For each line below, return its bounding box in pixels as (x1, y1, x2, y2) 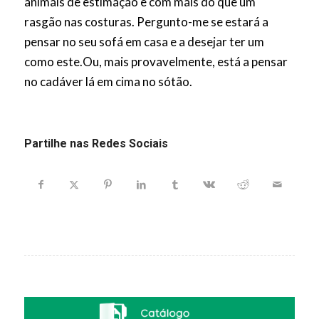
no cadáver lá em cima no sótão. (23, 74, 192, 90)
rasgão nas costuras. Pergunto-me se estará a (23, 14, 268, 30)
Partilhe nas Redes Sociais (23, 137, 168, 151)
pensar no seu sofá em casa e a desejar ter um (23, 34, 264, 50)
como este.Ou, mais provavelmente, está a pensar (23, 54, 288, 70)
